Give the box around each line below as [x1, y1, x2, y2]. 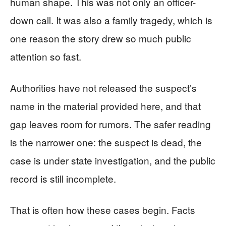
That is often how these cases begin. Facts [10, 203, 195, 216]
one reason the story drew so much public [10, 31, 191, 45]
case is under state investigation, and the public [10, 153, 215, 167]
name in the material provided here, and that [10, 99, 201, 112]
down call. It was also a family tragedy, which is [10, 13, 212, 27]
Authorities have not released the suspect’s [10, 81, 197, 94]
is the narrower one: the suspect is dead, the [10, 135, 202, 149]
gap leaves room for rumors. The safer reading [10, 117, 211, 131]
